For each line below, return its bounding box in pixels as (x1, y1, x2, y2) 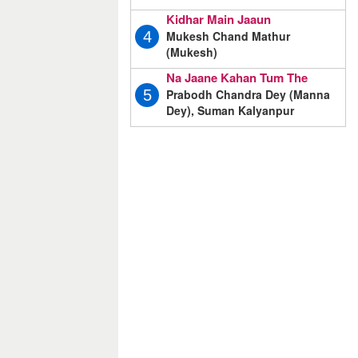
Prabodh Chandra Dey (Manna (166, 86, 330, 102)
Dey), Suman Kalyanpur (166, 101, 294, 118)
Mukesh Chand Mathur (166, 28, 290, 45)
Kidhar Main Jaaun (166, 10, 271, 29)
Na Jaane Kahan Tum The (166, 68, 308, 86)
